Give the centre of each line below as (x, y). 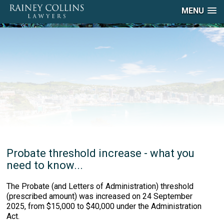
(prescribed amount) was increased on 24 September (100, 196)
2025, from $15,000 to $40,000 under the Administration (104, 206)
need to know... (45, 165)
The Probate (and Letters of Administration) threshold (100, 186)
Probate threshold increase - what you (101, 153)
